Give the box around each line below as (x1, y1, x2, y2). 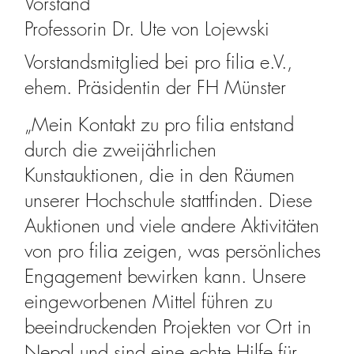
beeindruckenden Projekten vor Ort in (24, 313, 312, 339)
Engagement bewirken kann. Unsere (24, 262, 307, 288)
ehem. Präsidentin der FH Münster (24, 73, 287, 100)
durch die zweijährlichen (24, 136, 217, 162)
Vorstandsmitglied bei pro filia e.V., (24, 48, 293, 74)
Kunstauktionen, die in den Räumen (24, 161, 296, 187)
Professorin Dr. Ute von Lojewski (24, 15, 270, 41)
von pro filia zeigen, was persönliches (24, 237, 322, 263)
